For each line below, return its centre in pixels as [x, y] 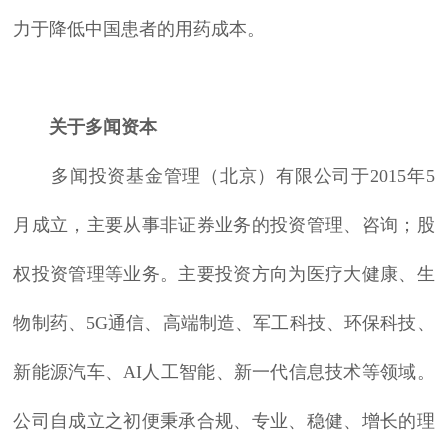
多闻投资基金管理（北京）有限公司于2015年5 [224, 176]
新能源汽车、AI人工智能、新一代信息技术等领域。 [224, 372]
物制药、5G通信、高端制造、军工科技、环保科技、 [224, 323]
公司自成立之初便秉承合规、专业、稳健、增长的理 [224, 421]
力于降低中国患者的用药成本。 [139, 29]
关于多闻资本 [103, 127]
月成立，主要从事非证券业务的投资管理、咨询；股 [224, 225]
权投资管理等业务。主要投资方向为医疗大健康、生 [224, 274]
